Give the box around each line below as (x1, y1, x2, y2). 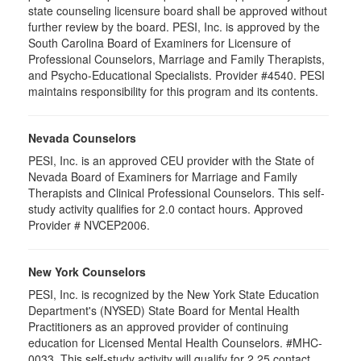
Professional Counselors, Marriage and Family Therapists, (28, 51, 325, 67)
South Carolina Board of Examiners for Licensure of (28, 35, 291, 51)
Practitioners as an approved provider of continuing (28, 318, 288, 334)
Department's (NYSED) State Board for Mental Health (28, 302, 300, 318)
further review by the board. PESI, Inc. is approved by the (28, 19, 320, 35)
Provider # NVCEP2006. (28, 217, 150, 233)
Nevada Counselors (28, 130, 136, 146)
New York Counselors (28, 263, 146, 280)
